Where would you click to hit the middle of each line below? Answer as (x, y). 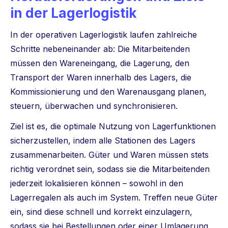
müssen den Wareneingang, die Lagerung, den (100, 63)
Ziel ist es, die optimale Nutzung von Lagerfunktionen (113, 126)
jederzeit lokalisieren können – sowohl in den (97, 183)
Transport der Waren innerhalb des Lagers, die (101, 78)
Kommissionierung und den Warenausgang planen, (108, 92)
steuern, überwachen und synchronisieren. (96, 106)
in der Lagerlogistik (74, 13)
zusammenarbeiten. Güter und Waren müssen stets (109, 155)
